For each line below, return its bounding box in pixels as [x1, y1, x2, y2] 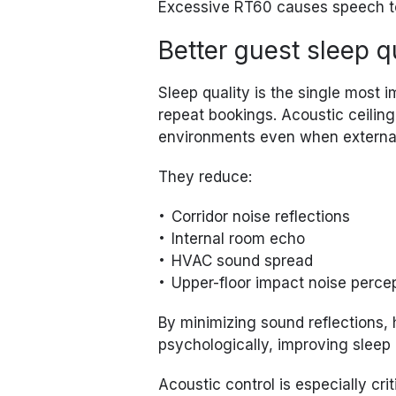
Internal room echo [171, 230, 306, 248]
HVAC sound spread [171, 252, 314, 270]
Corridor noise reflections [171, 208, 351, 226]
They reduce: [158, 168, 253, 187]
